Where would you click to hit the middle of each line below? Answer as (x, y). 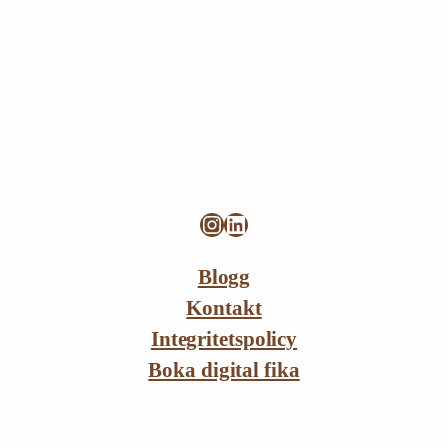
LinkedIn (267, 223)
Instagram (247, 223)
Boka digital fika (224, 370)
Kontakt (224, 308)
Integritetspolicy (224, 339)
